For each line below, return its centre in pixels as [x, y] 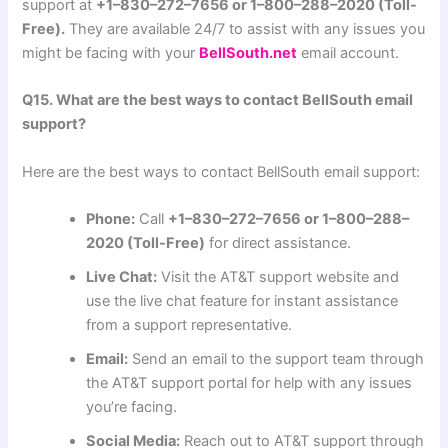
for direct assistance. [278, 242]
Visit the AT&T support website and [278, 276]
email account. [348, 52]
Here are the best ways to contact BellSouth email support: [221, 171]
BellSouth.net [248, 52]
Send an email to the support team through [276, 358]
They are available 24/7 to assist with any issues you [245, 28]
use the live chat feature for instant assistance [242, 300]
